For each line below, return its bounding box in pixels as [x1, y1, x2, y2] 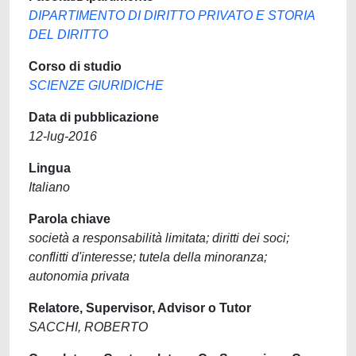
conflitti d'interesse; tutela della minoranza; [29, 250, 267, 264]
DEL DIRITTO [29, 28, 108, 41]
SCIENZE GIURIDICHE [29, 79, 164, 92]
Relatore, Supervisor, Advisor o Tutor [29, 301, 251, 315]
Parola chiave [29, 212, 110, 226]
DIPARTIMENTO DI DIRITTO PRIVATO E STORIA [29, 9, 315, 22]
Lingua [29, 161, 71, 175]
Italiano [29, 180, 70, 194]
